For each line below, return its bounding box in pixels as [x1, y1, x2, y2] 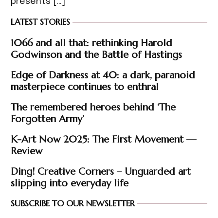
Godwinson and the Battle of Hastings [11, 48, 182, 61]
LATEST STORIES [11, 17, 71, 28]
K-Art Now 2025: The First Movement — [11, 132, 197, 145]
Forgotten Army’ [11, 112, 85, 125]
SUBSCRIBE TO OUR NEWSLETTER [11, 198, 135, 209]
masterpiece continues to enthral [11, 80, 159, 93]
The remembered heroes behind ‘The [11, 100, 176, 113]
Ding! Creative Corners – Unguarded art [11, 164, 191, 178]
